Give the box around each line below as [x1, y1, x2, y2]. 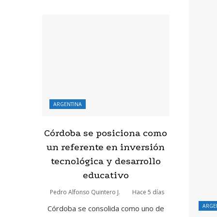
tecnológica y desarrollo [50, 155, 161, 167]
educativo [82, 170, 129, 181]
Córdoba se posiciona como [44, 127, 168, 139]
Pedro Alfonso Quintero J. [49, 188, 120, 196]
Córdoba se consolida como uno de [47, 203, 164, 213]
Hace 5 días [132, 188, 164, 196]
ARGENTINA [53, 101, 82, 108]
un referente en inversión [46, 141, 165, 153]
